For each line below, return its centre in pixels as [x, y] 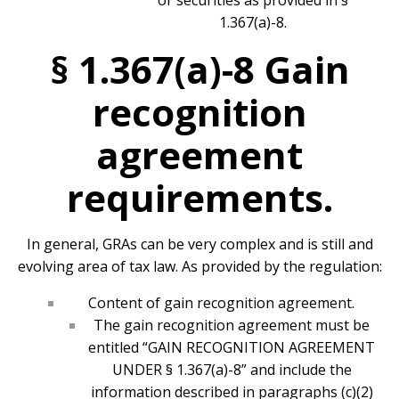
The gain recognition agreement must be [232, 326]
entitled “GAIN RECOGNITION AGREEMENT [232, 348]
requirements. [199, 198]
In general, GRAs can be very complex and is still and [199, 244]
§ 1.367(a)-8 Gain [199, 69]
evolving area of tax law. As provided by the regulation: [199, 267]
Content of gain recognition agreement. [221, 303]
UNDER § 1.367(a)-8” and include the [232, 370]
